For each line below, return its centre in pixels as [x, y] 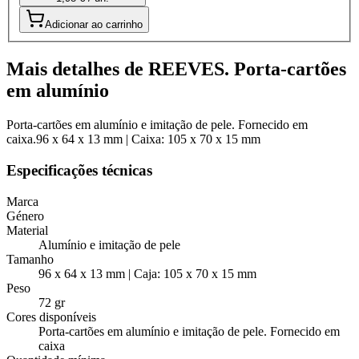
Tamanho [30, 259]
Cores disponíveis [51, 317]
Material [27, 230]
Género [25, 216]
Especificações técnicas [79, 170]
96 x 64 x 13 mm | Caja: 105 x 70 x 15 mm [147, 273]
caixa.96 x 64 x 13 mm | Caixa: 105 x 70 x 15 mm [133, 139]
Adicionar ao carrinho [94, 25]
